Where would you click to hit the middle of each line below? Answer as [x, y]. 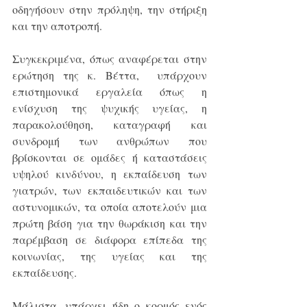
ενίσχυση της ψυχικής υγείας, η [110, 108]
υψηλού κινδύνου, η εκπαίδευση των [110, 174]
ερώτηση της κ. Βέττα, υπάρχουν [110, 75]
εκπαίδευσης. [45, 273]
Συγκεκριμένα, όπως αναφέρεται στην [110, 59]
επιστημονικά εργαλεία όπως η [110, 92]
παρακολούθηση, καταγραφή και [110, 125]
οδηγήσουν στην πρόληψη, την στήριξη [110, 10]
